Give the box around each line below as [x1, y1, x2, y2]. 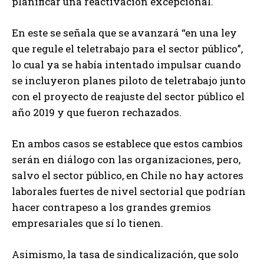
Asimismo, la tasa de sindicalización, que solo [12, 247, 239, 262]
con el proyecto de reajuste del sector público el [12, 90, 245, 104]
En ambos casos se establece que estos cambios [12, 137, 243, 151]
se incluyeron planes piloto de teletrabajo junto [12, 74, 246, 88]
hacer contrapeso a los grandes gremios [12, 200, 211, 214]
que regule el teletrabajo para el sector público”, [12, 42, 243, 56]
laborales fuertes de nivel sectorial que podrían [12, 184, 246, 199]
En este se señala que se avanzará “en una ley [12, 26, 237, 40]
